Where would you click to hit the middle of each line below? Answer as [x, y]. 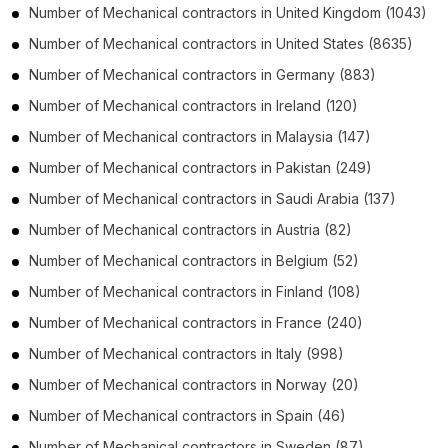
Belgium [302, 260]
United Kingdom [328, 12]
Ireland [298, 105]
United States [320, 43]
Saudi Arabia [317, 198]
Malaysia [304, 136]
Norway [301, 384]
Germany [305, 74]
